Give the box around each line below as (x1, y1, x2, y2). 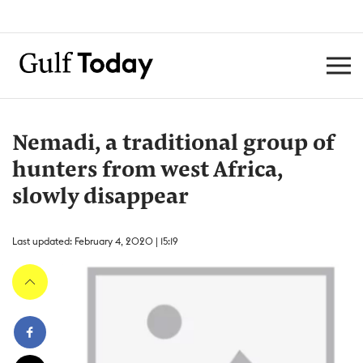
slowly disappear (12, 186, 189, 209)
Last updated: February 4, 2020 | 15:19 (12, 235, 178, 247)
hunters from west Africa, (12, 160, 283, 182)
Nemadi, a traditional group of (12, 133, 335, 156)
